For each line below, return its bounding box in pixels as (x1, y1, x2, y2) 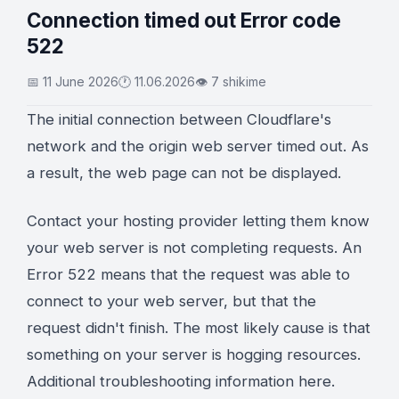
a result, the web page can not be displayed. (27, 164, 341, 182)
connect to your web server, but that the (27, 292, 316, 310)
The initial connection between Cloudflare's (27, 110, 331, 128)
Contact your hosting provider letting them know (27, 212, 370, 230)
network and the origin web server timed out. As (27, 137, 369, 155)
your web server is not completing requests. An (27, 239, 362, 256)
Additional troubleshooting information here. (27, 372, 335, 390)
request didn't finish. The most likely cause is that (27, 319, 370, 337)
